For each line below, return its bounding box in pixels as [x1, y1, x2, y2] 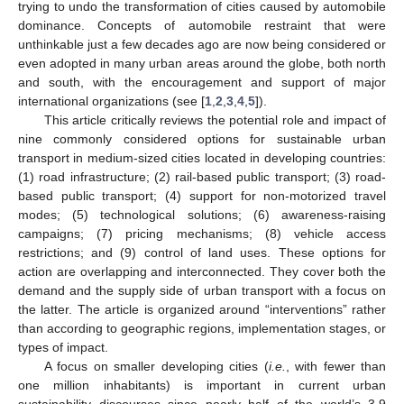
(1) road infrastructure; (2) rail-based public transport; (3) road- [18, 169, 386, 184]
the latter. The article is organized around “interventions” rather [18, 301, 386, 317]
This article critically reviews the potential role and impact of [43, 112, 386, 127]
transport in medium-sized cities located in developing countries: [18, 150, 386, 165]
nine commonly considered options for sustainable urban [18, 131, 386, 146]
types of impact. [18, 339, 108, 354]
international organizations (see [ [18, 93, 205, 108]
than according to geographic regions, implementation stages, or [18, 320, 386, 335]
